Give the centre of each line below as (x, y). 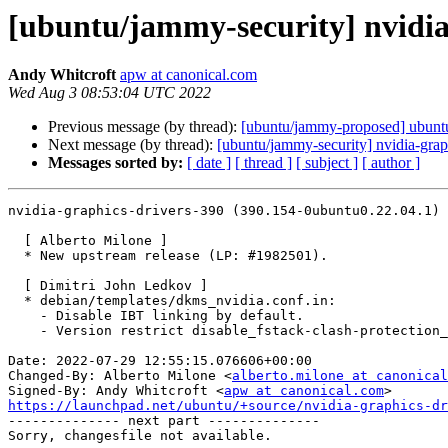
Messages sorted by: (115, 163)
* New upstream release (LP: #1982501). (16, 256)
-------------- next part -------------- (164, 421)
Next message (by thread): (132, 145)
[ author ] (391, 163)
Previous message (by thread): (144, 127)
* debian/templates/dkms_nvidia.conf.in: (16, 301)
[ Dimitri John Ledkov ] (16, 286)
